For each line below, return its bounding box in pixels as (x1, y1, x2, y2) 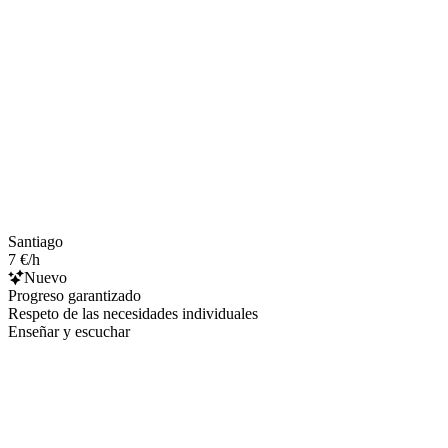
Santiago (8, 232, 63, 250)
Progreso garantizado (8, 286, 141, 304)
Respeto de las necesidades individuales (8, 304, 258, 322)
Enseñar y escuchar (8, 322, 130, 340)
